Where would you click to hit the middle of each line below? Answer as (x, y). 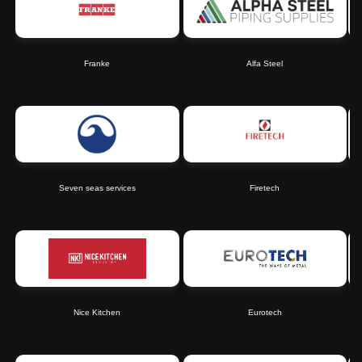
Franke (97, 63)
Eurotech (265, 312)
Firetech (265, 188)
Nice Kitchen (97, 312)
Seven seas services (97, 188)
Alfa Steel (265, 63)
